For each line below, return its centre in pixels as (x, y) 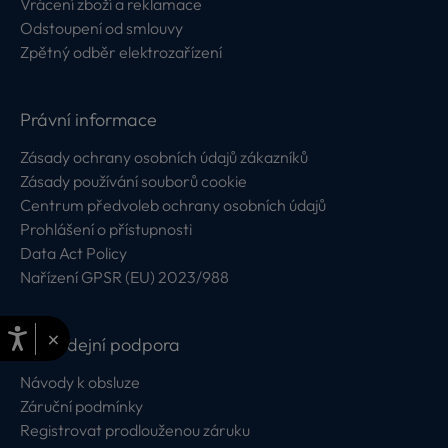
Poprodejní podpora (100, 344)
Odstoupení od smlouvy (101, 28)
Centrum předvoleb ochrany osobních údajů (173, 205)
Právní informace (88, 119)
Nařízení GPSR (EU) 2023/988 (124, 277)
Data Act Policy (73, 253)
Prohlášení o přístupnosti (106, 229)
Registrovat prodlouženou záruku (135, 430)
